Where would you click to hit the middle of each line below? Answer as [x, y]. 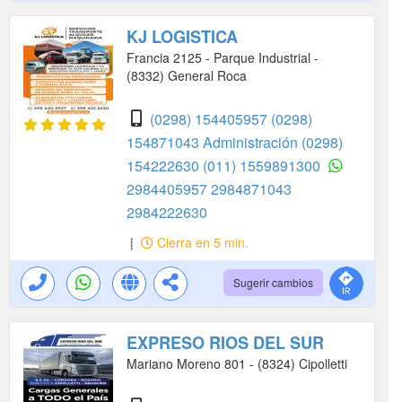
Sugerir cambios [273, 283]
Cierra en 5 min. [201, 243]
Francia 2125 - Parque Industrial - [223, 58]
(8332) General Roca [187, 76]
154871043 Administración [214, 143]
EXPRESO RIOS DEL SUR [225, 343]
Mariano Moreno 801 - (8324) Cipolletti [237, 364]
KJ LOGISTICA [182, 37]
